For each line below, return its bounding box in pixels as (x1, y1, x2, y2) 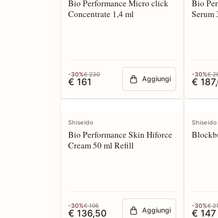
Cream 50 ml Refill (68, 140, 134, 151)
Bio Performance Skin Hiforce (68, 129, 172, 140)
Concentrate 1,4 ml (68, 8, 134, 19)
